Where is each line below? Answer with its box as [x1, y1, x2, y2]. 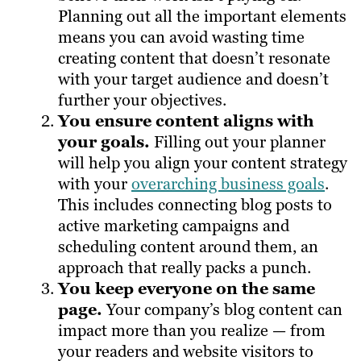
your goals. [58, 131, 154, 153]
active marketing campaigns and [58, 215, 289, 237]
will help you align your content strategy [58, 152, 347, 174]
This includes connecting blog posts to [58, 194, 332, 216]
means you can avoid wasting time [58, 27, 305, 48]
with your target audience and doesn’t [58, 68, 329, 90]
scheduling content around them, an [58, 236, 318, 258]
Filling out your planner [154, 131, 326, 153]
